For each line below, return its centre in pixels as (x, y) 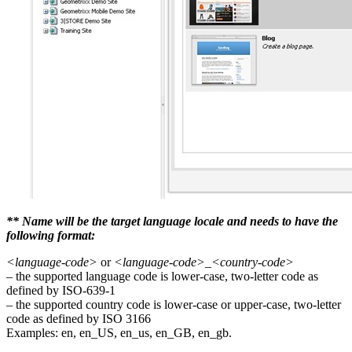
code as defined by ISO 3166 (79, 318)
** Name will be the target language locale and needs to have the (172, 221)
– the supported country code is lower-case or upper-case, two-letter (174, 304)
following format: (51, 235)
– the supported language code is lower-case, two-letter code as (162, 276)
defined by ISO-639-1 (61, 290)
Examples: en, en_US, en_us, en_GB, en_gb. (119, 332)
